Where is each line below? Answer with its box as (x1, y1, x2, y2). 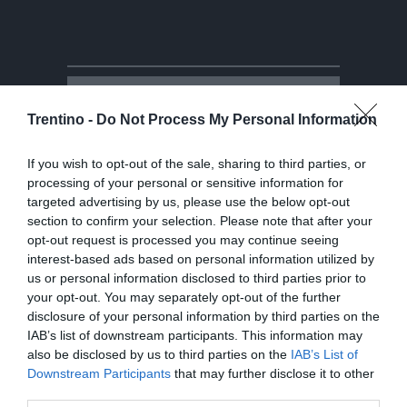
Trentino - (27, 111, 96, 127)
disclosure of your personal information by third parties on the (27, 308, 380, 323)
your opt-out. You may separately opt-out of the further (27, 289, 341, 304)
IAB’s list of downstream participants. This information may (27, 327, 362, 342)
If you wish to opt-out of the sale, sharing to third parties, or (27, 155, 366, 171)
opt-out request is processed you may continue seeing (27, 232, 339, 247)
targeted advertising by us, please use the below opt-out (27, 194, 350, 209)
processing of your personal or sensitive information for (27, 174, 343, 190)
